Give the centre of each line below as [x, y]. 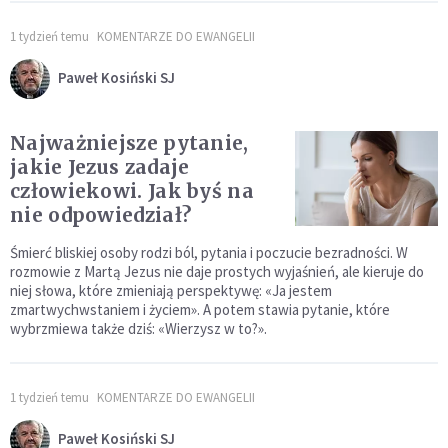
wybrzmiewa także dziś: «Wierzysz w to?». [138, 329]
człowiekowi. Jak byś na [132, 191]
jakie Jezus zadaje [100, 167]
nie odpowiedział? [101, 215]
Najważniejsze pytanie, [129, 143]
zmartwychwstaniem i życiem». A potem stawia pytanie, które [200, 310]
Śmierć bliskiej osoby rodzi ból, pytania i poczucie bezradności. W [209, 253]
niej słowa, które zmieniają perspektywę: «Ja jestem [171, 291]
